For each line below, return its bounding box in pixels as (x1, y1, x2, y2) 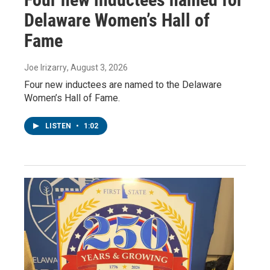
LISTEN (45, 122, 73, 131)
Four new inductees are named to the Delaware (24, 79, 222, 91)
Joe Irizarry (24, 63, 67, 73)
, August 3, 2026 (67, 63, 128, 73)
